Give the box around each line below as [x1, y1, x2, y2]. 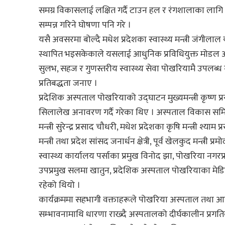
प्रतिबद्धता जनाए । [38, 75, 97, 91]
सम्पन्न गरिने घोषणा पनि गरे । [38, 17, 131, 33]
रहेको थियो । [38, 177, 80, 193]
